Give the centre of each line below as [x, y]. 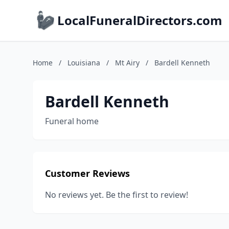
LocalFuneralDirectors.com [140, 20]
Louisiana [84, 63]
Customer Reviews [87, 173]
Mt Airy [127, 63]
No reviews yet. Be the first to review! [117, 195]
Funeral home [72, 121]
